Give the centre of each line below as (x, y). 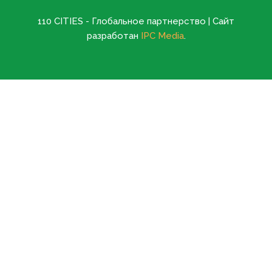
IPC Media (162, 36)
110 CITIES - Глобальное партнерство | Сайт (136, 22)
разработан (114, 36)
